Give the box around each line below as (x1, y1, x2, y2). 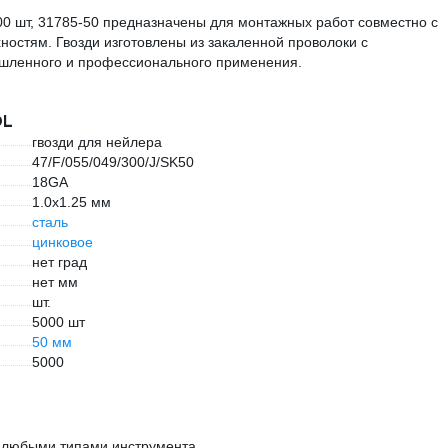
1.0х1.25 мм (32, 194, 111, 210)
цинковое (32, 234, 93, 250)
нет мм (32, 274, 78, 290)
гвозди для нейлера (32, 134, 162, 150)
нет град (32, 254, 87, 270)
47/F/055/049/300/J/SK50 (32, 154, 194, 170)
